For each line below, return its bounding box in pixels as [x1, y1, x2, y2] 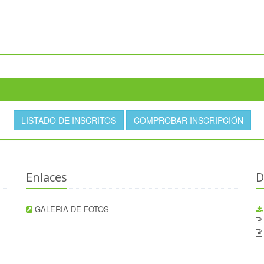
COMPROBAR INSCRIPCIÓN [133, 114, 243, 126]
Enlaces [26, 169, 67, 185]
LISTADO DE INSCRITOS [21, 114, 116, 126]
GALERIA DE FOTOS [35, 203, 109, 214]
